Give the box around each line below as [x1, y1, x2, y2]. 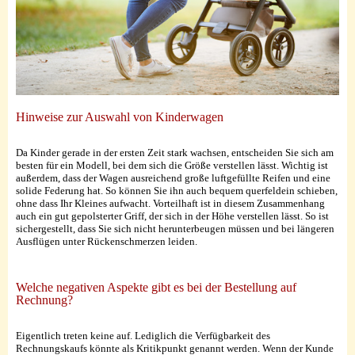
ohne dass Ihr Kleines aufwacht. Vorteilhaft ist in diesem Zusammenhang [16, 197, 325, 210]
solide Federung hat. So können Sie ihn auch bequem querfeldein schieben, [16, 185, 338, 197]
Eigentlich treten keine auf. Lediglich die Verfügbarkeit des [16, 330, 270, 342]
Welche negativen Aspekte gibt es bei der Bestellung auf [16, 281, 296, 295]
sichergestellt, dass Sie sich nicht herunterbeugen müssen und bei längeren [16, 223, 334, 235]
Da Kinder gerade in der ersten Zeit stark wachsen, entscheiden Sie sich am [16, 147, 334, 159]
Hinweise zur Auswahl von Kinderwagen [16, 110, 223, 124]
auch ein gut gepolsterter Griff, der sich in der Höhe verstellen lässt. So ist [16, 210, 329, 223]
